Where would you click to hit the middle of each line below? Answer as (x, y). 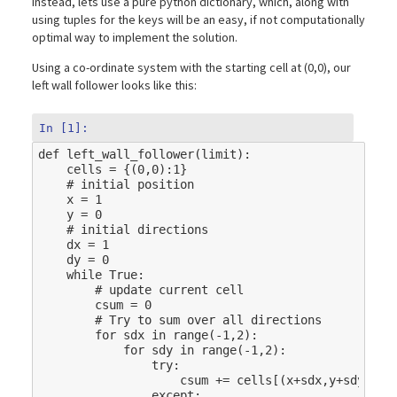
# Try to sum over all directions (208, 320)
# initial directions (137, 230)
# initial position (130, 185)
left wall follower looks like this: (114, 86)
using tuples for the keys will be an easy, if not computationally (198, 20)
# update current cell (169, 290)
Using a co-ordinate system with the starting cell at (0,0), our (191, 68)
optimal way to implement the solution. (135, 38)
